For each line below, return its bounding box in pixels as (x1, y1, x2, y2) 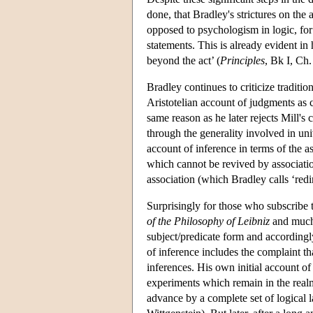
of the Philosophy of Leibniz (147, 214, 270, 227)
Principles (220, 54, 265, 66)
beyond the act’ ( (147, 54, 220, 66)
